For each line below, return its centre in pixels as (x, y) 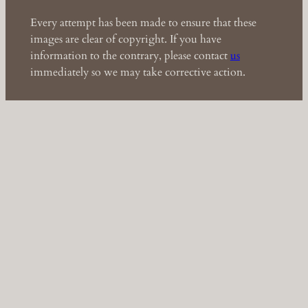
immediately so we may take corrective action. (137, 72)
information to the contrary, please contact (130, 55)
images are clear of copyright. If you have (125, 39)
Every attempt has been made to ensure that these (143, 22)
